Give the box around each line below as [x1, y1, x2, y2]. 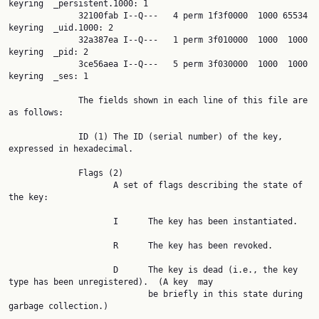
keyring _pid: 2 [9, 47, 88, 57]
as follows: [9, 108, 63, 117]
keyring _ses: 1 [9, 71, 88, 81]
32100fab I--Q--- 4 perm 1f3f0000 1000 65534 [9, 11, 78, 21]
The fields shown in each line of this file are [9, 95, 78, 105]
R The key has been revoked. [9, 241, 113, 251]
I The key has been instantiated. [9, 216, 113, 226]
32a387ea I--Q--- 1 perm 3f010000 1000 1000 [9, 35, 78, 45]
